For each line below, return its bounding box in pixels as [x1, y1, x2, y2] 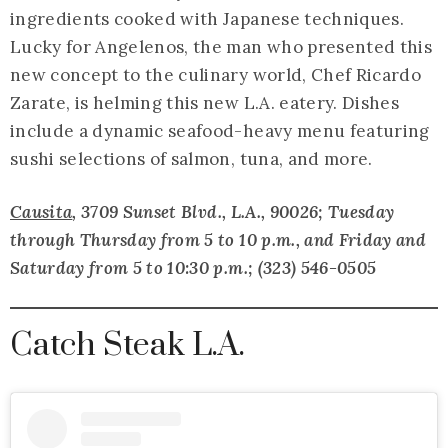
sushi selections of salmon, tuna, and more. [10, 148, 373, 171]
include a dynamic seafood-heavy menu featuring [10, 120, 430, 143]
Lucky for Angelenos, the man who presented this [10, 36, 432, 59]
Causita [10, 201, 73, 224]
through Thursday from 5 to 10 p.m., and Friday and [10, 229, 426, 252]
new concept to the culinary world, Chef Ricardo [10, 64, 421, 87]
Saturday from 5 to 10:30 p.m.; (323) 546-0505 [10, 257, 377, 280]
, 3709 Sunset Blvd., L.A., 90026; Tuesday [72, 201, 395, 224]
